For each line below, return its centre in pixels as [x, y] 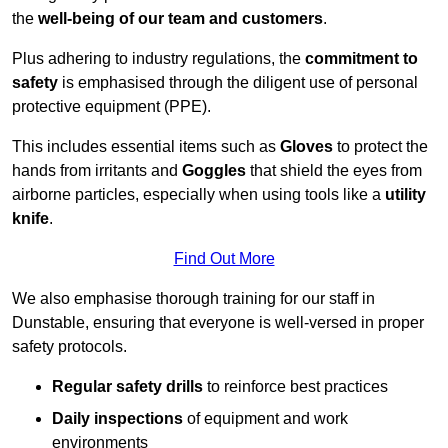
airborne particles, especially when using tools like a [198, 195]
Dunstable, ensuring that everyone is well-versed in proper [218, 323]
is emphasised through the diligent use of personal [238, 83]
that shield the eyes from [334, 171]
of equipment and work [265, 419]
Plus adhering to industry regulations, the [158, 59]
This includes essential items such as [146, 147]
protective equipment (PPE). [111, 107]
